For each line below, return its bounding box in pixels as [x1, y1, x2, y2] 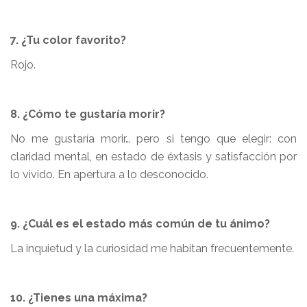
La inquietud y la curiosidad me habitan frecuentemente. [10, 242, 294, 255]
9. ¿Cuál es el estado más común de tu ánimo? [10, 217, 270, 230]
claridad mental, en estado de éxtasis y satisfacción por [10, 150, 297, 163]
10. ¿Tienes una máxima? [10, 291, 147, 304]
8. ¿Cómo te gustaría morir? [10, 108, 165, 121]
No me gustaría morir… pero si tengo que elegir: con [10, 132, 297, 145]
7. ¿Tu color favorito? [10, 34, 126, 47]
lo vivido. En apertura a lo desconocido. [10, 168, 208, 181]
